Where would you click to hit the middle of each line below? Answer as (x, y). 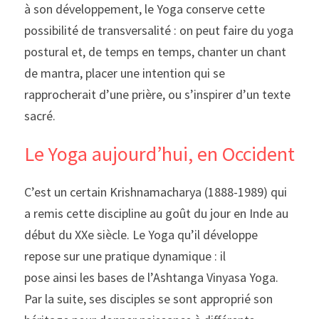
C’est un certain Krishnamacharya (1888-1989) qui (156, 192)
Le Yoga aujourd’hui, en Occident (159, 154)
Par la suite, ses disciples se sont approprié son (148, 299)
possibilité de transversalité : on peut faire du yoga (159, 30)
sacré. (40, 116)
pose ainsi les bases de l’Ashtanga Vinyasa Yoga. (151, 277)
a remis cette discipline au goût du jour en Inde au (156, 213)
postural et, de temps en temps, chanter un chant (155, 52)
